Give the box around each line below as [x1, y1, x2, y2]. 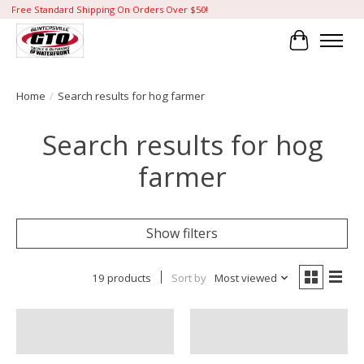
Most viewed [214, 270, 277, 285]
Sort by [171, 270, 206, 285]
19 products [91, 270, 151, 285]
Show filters [146, 223, 218, 242]
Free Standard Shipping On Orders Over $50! [11, 3, 208, 16]
